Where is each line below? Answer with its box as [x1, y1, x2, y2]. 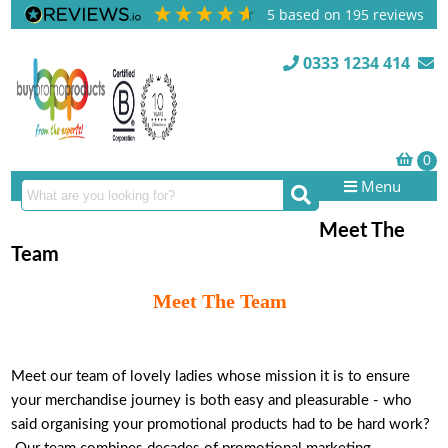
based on [279, 5, 346, 24]
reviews [369, 5, 425, 24]
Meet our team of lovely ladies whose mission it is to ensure [11, 369, 411, 384]
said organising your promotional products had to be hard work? [11, 417, 435, 432]
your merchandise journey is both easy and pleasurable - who [11, 393, 413, 408]
